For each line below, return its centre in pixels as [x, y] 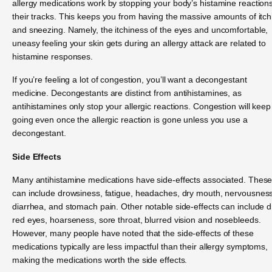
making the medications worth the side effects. [100, 260]
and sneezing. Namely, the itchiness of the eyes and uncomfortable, [140, 30]
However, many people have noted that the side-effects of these [133, 233]
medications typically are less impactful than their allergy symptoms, [140, 247]
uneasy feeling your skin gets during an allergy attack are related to [139, 43]
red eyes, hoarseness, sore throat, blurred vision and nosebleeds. [137, 220]
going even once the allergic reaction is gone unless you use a [130, 120]
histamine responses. [53, 57]
